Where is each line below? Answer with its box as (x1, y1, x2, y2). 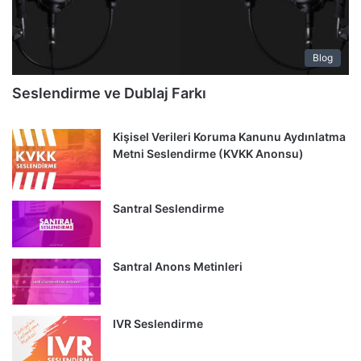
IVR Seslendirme (113, 317, 203, 331)
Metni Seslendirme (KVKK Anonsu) (113, 147, 304, 160)
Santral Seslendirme (113, 201, 224, 215)
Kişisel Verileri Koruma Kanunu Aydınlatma (113, 130, 346, 143)
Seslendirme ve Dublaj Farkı (12, 85, 206, 102)
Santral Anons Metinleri (113, 259, 243, 273)
